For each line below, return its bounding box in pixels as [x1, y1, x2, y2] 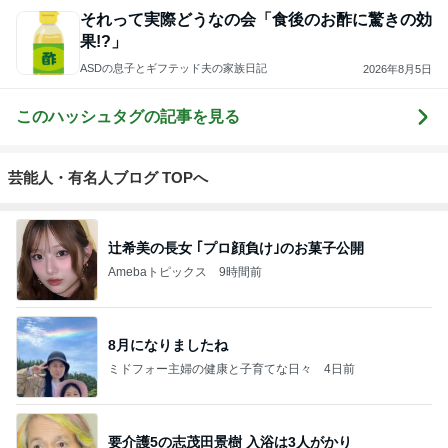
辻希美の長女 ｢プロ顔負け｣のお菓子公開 [108, 239, 364, 256]
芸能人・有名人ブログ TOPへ [8, 169, 208, 186]
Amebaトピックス [108, 264, 207, 279]
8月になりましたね [108, 336, 228, 353]
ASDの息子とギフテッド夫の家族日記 [80, 62, 267, 74]
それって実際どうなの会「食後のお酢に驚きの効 [80, 11, 432, 28]
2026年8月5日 [363, 62, 432, 75]
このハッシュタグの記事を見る [16, 108, 240, 125]
